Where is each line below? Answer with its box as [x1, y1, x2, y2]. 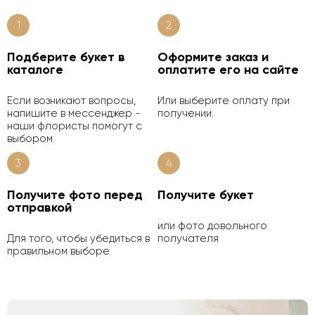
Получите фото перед [7, 186, 143, 202]
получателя [157, 231, 219, 245]
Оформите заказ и [157, 49, 269, 65]
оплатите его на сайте [157, 61, 299, 77]
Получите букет [157, 186, 254, 202]
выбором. [7, 131, 55, 145]
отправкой [7, 199, 72, 215]
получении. [157, 106, 214, 120]
